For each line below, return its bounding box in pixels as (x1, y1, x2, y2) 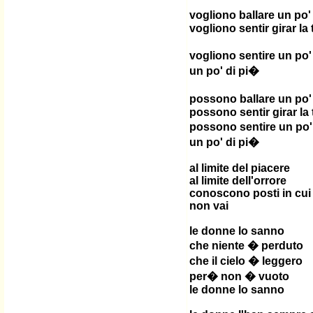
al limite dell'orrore (189, 175, 286, 187)
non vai (189, 200, 228, 212)
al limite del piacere (189, 162, 290, 174)
